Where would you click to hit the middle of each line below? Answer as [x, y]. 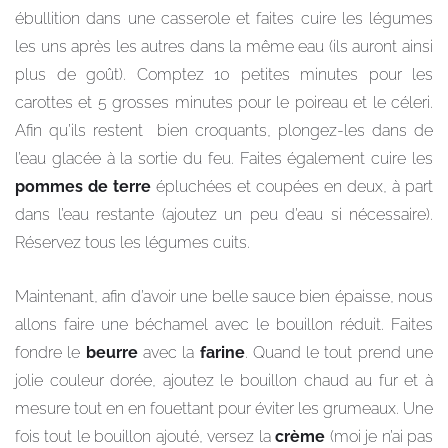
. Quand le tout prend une [339, 353]
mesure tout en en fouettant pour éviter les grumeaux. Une [224, 409]
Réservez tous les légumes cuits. [132, 242]
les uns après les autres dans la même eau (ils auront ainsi [224, 46]
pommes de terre [83, 186]
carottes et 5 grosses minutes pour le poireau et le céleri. [224, 102]
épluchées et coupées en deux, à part [292, 186]
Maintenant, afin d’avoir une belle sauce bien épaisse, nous [224, 297]
